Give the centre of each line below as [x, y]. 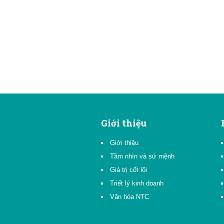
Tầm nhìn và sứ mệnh [142, 156]
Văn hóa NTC [129, 197]
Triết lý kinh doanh [137, 183]
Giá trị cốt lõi [128, 170]
